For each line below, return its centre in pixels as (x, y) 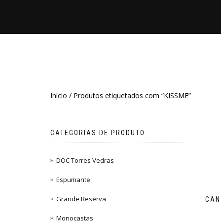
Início (59, 95)
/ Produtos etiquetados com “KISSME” (129, 95)
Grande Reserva (81, 199)
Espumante (73, 180)
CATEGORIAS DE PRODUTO (98, 133)
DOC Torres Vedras (85, 160)
